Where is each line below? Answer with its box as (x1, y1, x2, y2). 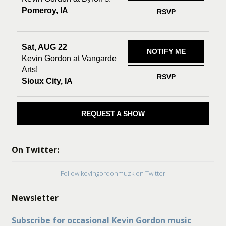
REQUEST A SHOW (81, 109, 145, 118)
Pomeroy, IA (21, 6, 68, 15)
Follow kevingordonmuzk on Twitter (61, 168, 165, 178)
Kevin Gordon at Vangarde (21, 53, 117, 63)
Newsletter (11, 192, 59, 203)
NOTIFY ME (146, 47, 186, 56)
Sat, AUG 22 (21, 42, 67, 51)
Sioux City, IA (21, 76, 73, 85)
